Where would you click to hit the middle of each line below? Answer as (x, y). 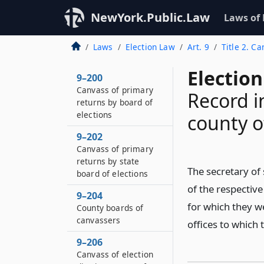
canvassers (99, 220)
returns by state (108, 161)
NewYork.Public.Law (150, 17)
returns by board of (115, 102)
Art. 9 (198, 47)
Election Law (150, 47)
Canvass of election (115, 254)
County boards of (110, 208)
